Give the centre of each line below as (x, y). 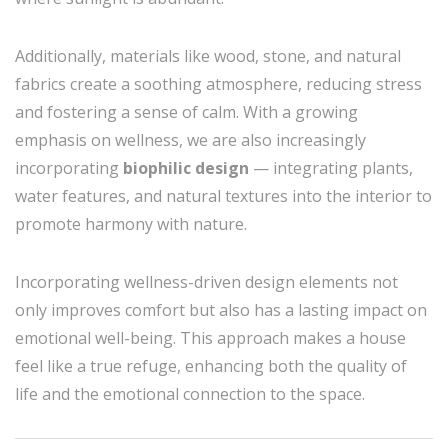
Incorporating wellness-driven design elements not (206, 282)
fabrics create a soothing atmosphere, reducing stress (218, 84)
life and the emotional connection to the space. (190, 394)
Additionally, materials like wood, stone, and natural (208, 56)
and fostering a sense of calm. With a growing (186, 112)
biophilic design (186, 168)
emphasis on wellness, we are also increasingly (190, 140)
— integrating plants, (331, 168)
